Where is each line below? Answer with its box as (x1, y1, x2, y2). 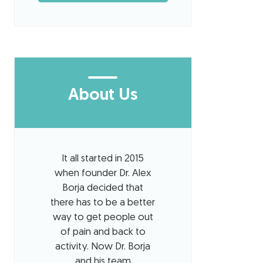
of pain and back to (60, 227, 146, 238)
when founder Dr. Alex (54, 168, 151, 179)
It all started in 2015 (62, 154, 144, 164)
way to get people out (52, 213, 153, 223)
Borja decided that (62, 183, 144, 194)
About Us (68, 87, 138, 104)
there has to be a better (50, 198, 156, 208)
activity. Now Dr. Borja (55, 242, 151, 252)
